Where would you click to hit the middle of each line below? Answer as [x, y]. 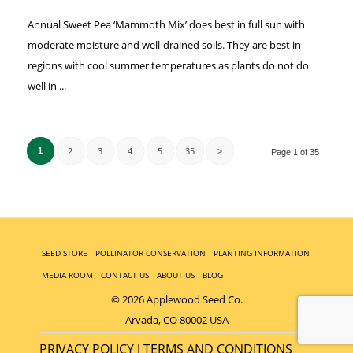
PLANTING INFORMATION [262, 253]
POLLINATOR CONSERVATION [150, 253]
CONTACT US [125, 275]
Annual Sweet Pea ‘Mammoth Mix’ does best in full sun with [166, 25]
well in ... [46, 86]
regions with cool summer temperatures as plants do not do [168, 66]
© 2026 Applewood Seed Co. [176, 300]
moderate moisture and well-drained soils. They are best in [164, 45]
